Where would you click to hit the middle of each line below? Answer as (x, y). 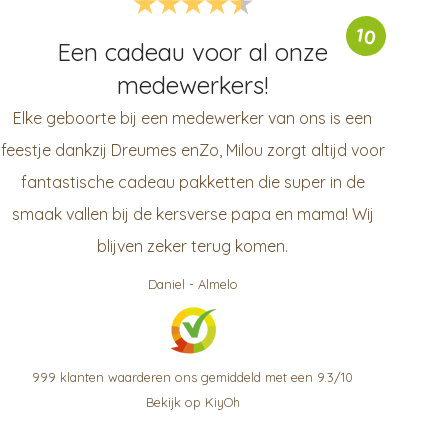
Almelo (217, 284)
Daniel (166, 284)
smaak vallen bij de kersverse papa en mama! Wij (192, 214)
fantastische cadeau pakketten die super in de (192, 182)
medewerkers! (193, 85)
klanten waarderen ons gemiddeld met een (187, 377)
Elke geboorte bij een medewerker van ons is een (193, 118)
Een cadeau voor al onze (193, 52)
